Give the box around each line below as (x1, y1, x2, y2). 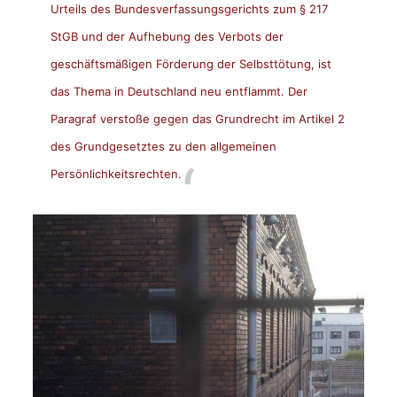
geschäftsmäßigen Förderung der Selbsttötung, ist (50, 56, 331, 71)
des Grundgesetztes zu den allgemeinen (50, 138, 276, 153)
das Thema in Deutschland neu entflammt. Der (50, 83, 307, 98)
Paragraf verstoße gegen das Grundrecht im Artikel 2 (50, 111, 345, 126)
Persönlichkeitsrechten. (50, 166, 182, 181)
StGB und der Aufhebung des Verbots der (50, 28, 284, 43)
